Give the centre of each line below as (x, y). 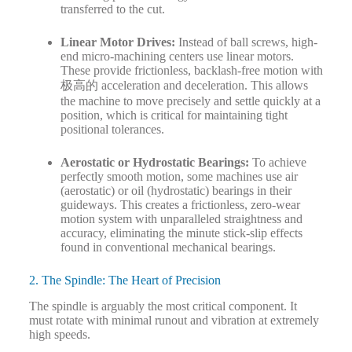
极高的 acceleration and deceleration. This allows (184, 86)
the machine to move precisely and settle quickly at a (190, 101)
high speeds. (59, 335)
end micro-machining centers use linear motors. (177, 57)
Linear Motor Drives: (117, 42)
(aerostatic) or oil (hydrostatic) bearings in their (176, 191)
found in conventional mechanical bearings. (168, 247)
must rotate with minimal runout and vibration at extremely (174, 321)
